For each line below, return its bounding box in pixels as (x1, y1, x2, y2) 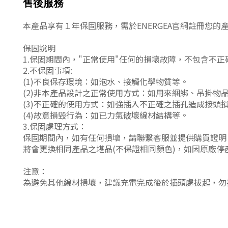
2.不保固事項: (23, 64, 72, 77)
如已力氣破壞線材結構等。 (91, 109, 188, 122)
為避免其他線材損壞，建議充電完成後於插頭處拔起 (23, 176, 210, 189)
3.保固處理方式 (23, 120, 78, 133)
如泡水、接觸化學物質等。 (91, 75, 188, 88)
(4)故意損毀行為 (23, 109, 82, 122)
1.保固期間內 (23, 53, 70, 66)
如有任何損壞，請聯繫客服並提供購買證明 (72, 131, 226, 144)
